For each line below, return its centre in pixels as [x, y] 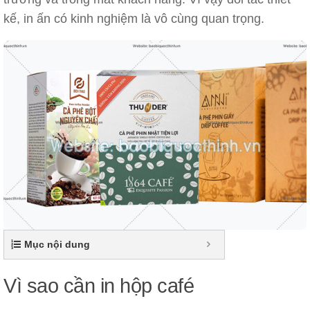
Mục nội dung [57, 245]
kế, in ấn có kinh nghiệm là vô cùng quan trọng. [134, 18]
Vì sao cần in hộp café [99, 286]
